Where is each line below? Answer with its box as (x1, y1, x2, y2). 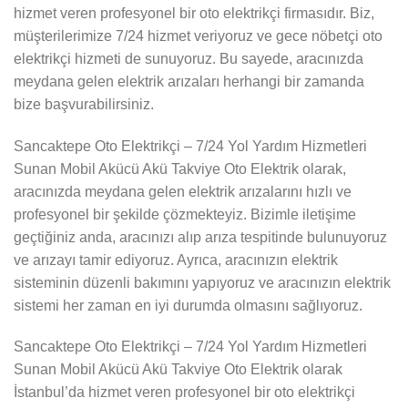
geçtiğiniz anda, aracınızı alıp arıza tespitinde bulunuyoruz (14, 229, 387, 245)
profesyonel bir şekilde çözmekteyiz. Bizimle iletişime (14, 206, 356, 222)
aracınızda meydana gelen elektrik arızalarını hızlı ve (14, 183, 352, 199)
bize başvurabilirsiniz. (14, 96, 154, 112)
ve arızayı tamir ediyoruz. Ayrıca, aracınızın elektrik (14, 251, 338, 268)
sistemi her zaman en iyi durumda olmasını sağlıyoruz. (14, 297, 362, 313)
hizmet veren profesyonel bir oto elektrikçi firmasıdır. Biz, (14, 5, 374, 21)
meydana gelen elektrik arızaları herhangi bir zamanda (14, 73, 364, 89)
